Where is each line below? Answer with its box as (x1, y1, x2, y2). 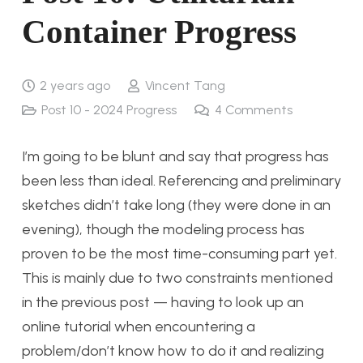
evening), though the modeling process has (22, 220, 305, 239)
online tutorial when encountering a (22, 318, 255, 336)
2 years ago (40, 78, 111, 94)
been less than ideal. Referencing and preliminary (22, 172, 341, 190)
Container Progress (22, 13, 297, 51)
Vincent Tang (144, 78, 225, 94)
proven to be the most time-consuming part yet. (22, 245, 337, 263)
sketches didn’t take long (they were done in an (22, 196, 331, 215)
